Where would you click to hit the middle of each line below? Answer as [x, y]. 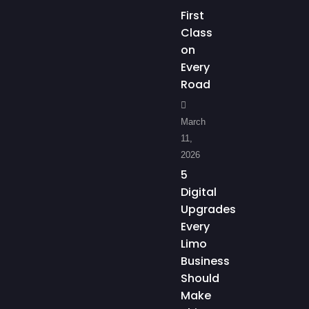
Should [200, 279]
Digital [199, 192]
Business [205, 261]
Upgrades [208, 210]
